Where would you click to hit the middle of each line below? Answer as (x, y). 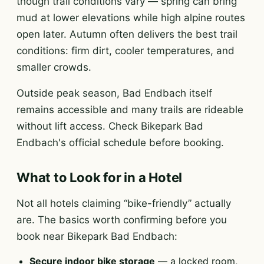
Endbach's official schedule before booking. (120, 143)
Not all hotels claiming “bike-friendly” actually (124, 203)
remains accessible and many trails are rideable (130, 110)
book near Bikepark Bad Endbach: (97, 236)
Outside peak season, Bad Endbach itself (114, 93)
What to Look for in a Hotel (100, 177)
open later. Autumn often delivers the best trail (127, 34)
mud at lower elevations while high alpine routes (131, 18)
